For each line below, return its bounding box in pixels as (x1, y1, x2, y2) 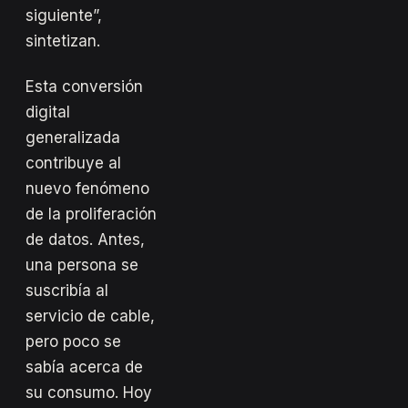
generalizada (25, 127, 120, 147)
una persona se (25, 255, 138, 274)
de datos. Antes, (25, 229, 145, 249)
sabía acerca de (25, 357, 143, 376)
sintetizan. (25, 31, 100, 50)
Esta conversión (25, 76, 143, 96)
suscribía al (25, 280, 108, 300)
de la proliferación (25, 204, 157, 223)
